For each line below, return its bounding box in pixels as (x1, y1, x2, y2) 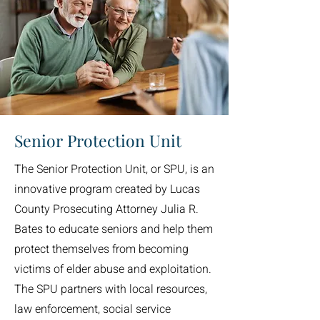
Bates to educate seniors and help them (14, 221, 213, 238)
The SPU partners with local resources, (14, 281, 207, 298)
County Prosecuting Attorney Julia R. (14, 201, 199, 218)
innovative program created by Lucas (14, 181, 200, 198)
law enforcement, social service (14, 301, 171, 318)
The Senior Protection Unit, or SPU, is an (14, 161, 214, 178)
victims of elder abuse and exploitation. (14, 261, 211, 278)
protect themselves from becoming (14, 241, 189, 258)
